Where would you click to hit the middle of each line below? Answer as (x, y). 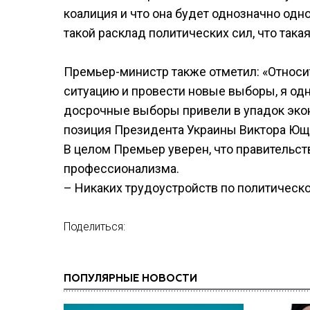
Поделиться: (94, 227)
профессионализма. (121, 168)
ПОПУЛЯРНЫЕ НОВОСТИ (130, 279)
